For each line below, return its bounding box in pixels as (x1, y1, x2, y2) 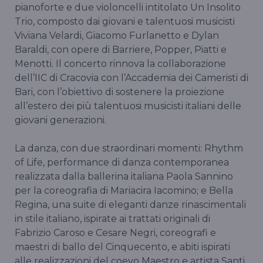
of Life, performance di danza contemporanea (15, 157, 229, 168)
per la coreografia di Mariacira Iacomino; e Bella (15, 185, 233, 197)
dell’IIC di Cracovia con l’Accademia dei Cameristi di (15, 72, 248, 84)
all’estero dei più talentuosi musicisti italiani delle (15, 100, 241, 112)
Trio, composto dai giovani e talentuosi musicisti (15, 16, 235, 28)
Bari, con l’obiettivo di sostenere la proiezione (15, 86, 224, 98)
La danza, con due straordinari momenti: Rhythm (15, 143, 243, 154)
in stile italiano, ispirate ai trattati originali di (15, 213, 210, 225)
